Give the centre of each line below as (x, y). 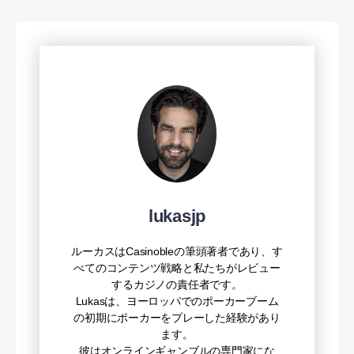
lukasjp (177, 216)
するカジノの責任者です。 (177, 284)
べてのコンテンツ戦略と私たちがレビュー (177, 267)
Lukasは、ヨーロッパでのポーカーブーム (177, 301)
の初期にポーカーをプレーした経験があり (177, 317)
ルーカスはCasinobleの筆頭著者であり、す (177, 251)
